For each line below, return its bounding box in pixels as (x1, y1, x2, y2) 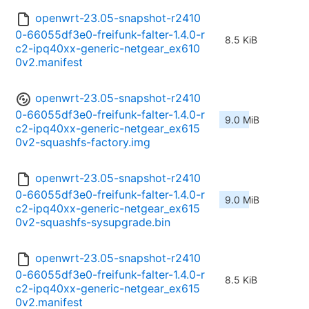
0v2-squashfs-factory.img (15, 135, 150, 150)
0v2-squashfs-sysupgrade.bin (15, 215, 170, 230)
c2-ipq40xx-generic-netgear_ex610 (15, 41, 200, 56)
